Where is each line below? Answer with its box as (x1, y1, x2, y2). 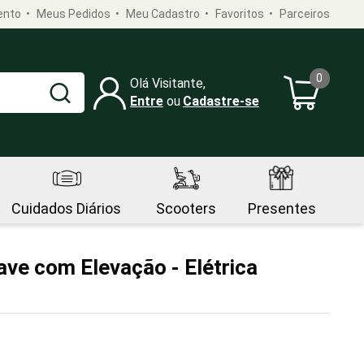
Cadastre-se (182, 93, 259, 109)
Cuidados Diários (11, 200, 121, 217)
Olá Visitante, (129, 76, 206, 91)
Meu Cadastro (126, 7, 200, 20)
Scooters (156, 200, 216, 217)
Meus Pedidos (37, 7, 110, 20)
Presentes (248, 200, 316, 217)
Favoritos (215, 7, 264, 20)
